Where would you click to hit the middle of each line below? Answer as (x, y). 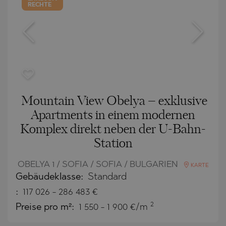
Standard (107, 177)
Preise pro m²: (46, 207)
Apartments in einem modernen (113, 115)
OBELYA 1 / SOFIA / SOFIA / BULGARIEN (99, 164)
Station (113, 144)
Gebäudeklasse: (51, 177)
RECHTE (40, 5)
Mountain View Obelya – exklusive (114, 101)
